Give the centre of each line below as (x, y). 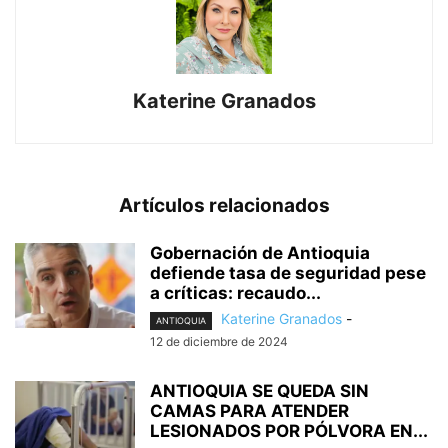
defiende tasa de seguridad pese (288, 273)
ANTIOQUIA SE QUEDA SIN (259, 390)
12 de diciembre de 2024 (219, 341)
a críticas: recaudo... (235, 293)
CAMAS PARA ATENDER (249, 410)
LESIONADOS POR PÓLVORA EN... (289, 430)
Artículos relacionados (224, 206)
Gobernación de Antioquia (260, 253)
